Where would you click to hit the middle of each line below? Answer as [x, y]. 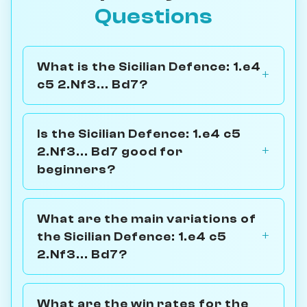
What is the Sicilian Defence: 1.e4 [149, 66]
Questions [153, 16]
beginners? [76, 169]
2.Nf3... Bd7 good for [110, 151]
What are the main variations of [147, 218]
